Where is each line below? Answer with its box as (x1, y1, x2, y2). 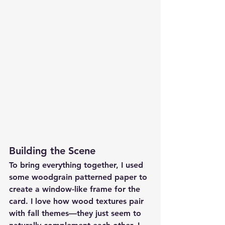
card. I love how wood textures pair (9, 196, 146, 206)
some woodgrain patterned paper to (9, 172, 150, 182)
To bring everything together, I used (9, 160, 146, 170)
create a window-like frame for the (9, 184, 143, 194)
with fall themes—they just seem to (9, 208, 144, 218)
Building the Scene (9, 145, 95, 157)
